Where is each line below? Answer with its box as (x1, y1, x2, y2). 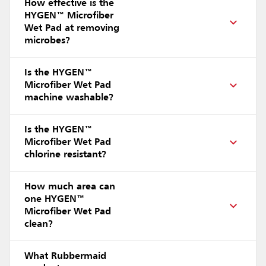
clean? (24, 219, 53, 229)
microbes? (24, 36, 71, 46)
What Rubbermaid (24, 251, 106, 261)
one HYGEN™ (24, 194, 84, 204)
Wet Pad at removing (24, 23, 119, 33)
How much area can (24, 182, 115, 192)
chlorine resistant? (24, 150, 107, 160)
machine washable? (24, 93, 114, 103)
